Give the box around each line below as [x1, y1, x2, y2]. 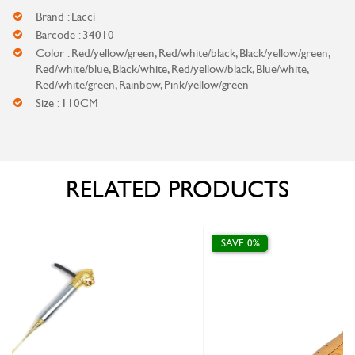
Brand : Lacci [36, 10, 95, 24]
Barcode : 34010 [36, 28, 114, 42]
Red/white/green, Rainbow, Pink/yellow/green [36, 78, 249, 92]
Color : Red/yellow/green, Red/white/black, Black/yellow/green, [36, 46, 329, 60]
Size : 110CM [36, 96, 98, 110]
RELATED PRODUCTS [66, 176, 289, 204]
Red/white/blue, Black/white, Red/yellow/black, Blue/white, [36, 62, 307, 76]
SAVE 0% [90, 237, 130, 250]
